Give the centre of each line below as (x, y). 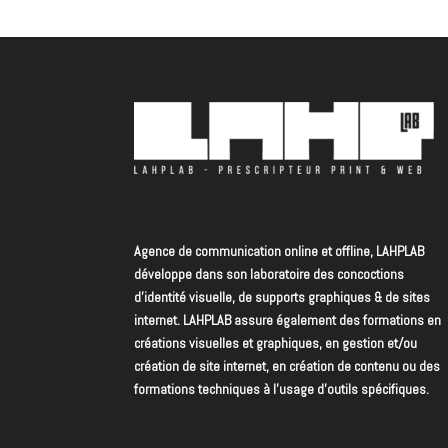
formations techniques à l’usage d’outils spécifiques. (282, 388)
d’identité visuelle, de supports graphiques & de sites (282, 296)
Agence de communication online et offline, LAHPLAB (279, 250)
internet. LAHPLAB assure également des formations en (288, 319)
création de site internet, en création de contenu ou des (287, 365)
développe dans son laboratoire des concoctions (269, 273)
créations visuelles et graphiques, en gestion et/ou (276, 342)
